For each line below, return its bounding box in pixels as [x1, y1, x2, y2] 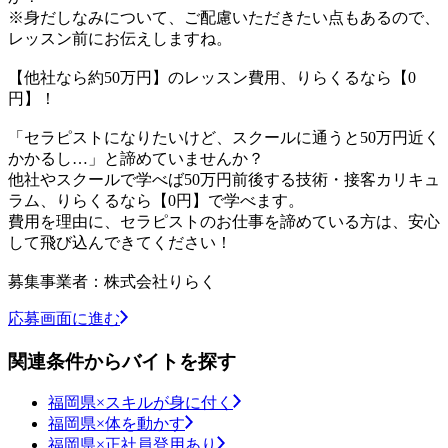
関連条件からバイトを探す [8, 350, 236, 372]
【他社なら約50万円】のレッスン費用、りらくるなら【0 [8, 68, 416, 86]
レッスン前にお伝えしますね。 [8, 29, 232, 47]
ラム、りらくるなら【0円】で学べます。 [8, 191, 304, 209]
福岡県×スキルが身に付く [48, 394, 233, 412]
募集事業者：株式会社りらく [8, 272, 216, 290]
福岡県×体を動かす [48, 415, 185, 433]
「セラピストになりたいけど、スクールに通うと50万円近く [8, 128, 440, 146]
